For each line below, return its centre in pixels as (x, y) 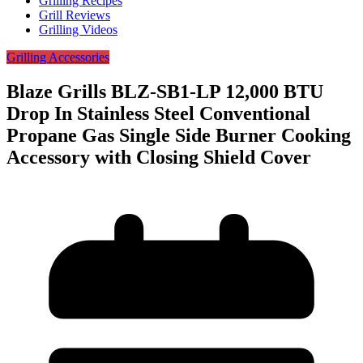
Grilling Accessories (58, 58)
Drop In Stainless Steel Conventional (158, 114)
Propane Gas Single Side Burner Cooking (179, 136)
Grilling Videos (78, 30)
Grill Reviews (75, 15)
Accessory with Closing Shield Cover (159, 158)
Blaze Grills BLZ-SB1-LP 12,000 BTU (165, 92)
